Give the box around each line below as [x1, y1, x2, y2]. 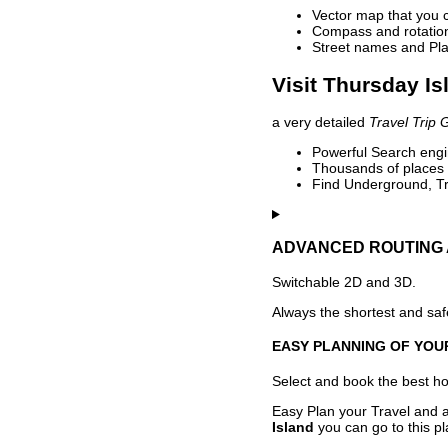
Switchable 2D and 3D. [272, 273, 416, 290]
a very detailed [272, 114, 369, 131]
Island [272, 419, 314, 436]
